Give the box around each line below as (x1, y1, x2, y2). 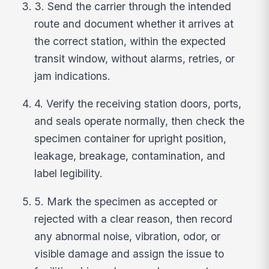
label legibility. (34, 167, 103, 180)
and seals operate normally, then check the (34, 115, 245, 128)
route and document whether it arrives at (34, 17, 234, 30)
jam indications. (34, 69, 111, 82)
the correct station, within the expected (34, 34, 226, 47)
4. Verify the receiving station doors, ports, (34, 97, 242, 110)
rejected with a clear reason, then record (34, 213, 233, 226)
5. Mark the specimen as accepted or (34, 195, 218, 208)
